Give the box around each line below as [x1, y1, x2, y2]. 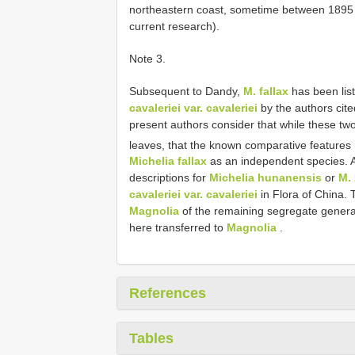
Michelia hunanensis [209, 171, 322, 185]
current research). [129, 19, 219, 32]
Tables [129, 330, 174, 347]
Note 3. [129, 52, 166, 65]
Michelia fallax [129, 155, 207, 168]
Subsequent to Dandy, [129, 84, 243, 97]
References [129, 285, 206, 302]
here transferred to [129, 221, 227, 235]
